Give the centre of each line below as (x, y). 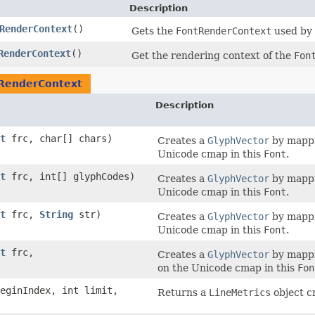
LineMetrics (240, 293)
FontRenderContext (224, 31)
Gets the (154, 31)
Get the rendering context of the (213, 56)
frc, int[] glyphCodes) (70, 177)
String (56, 215)
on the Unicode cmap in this (227, 268)
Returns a (183, 293)
